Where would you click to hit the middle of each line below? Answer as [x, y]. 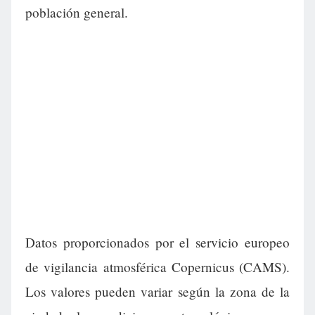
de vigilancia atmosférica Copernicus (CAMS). [157, 266]
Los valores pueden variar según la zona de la [157, 291]
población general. [77, 12]
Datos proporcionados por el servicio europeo [157, 242]
